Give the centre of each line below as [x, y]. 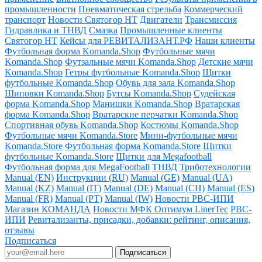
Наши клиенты [225, 40]
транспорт [25, 19]
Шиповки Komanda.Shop [54, 93]
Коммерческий [213, 9]
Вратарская [217, 104]
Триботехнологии [215, 167]
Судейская [214, 93]
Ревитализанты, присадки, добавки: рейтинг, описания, [139, 219]
